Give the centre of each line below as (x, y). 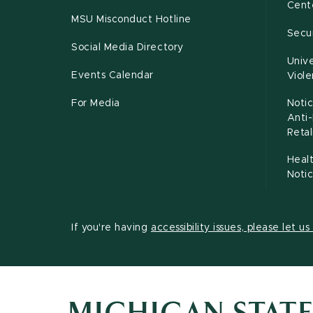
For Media (96, 104)
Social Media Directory (128, 48)
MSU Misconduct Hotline (131, 20)
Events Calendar (112, 76)
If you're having (110, 228)
